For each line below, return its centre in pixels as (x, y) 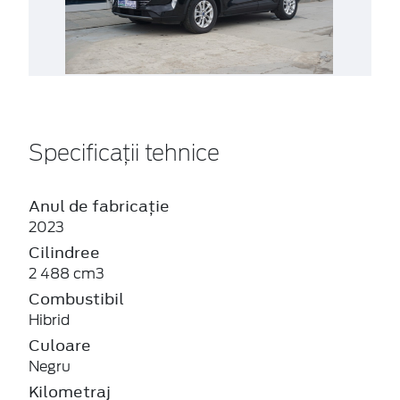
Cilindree (64, 252)
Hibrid (49, 320)
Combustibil (76, 299)
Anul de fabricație (99, 206)
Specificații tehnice (124, 154)
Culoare (60, 345)
